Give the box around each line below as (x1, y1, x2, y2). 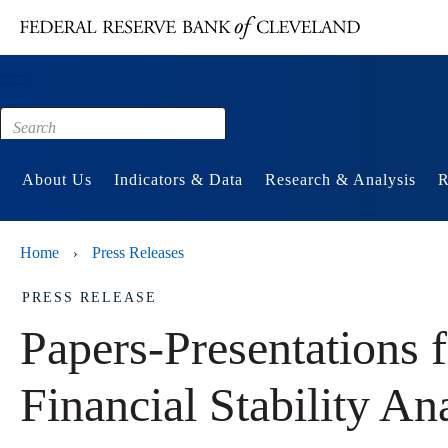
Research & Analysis (265, 171, 416, 189)
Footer (57, 29, 94, 44)
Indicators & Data (114, 171, 243, 189)
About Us (22, 171, 92, 189)
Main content (57, 3, 131, 18)
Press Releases (92, 244, 184, 262)
